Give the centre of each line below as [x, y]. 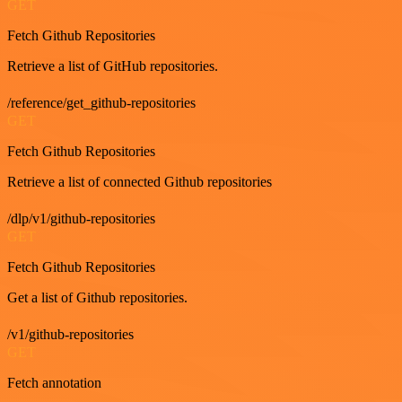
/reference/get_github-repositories [101, 103]
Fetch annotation [54, 383]
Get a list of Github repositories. [97, 297]
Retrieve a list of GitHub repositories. [113, 66]
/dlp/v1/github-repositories [81, 218]
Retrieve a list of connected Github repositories [140, 182]
